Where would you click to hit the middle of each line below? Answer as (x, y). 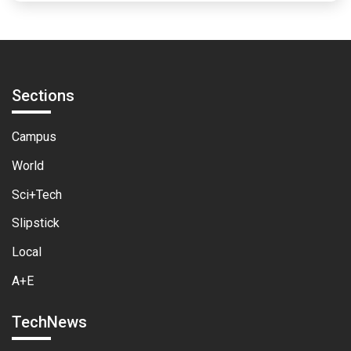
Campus (34, 136)
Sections (43, 95)
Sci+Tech (37, 194)
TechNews (49, 322)
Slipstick (36, 223)
